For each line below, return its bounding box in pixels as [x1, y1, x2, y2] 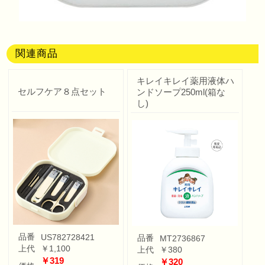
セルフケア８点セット [18, 86, 107, 96]
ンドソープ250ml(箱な [137, 86, 226, 97]
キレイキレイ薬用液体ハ [137, 75, 235, 86]
